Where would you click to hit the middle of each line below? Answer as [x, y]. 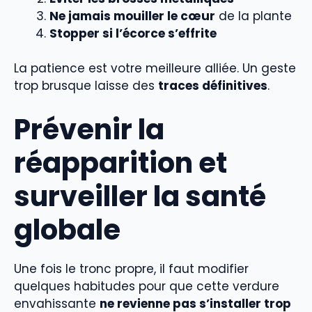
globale [67, 229]
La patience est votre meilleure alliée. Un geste [155, 69]
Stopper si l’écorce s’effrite [133, 33]
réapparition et [120, 163]
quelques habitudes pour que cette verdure [147, 286]
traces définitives [213, 86]
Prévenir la [89, 129]
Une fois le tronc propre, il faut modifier [131, 268]
